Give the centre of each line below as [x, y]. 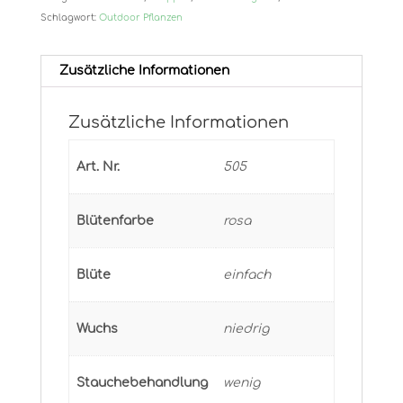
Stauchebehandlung [142, 383]
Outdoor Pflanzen [140, 18]
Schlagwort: [69, 18]
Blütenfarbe [115, 221]
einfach [247, 275]
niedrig [246, 329]
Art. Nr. [98, 167]
